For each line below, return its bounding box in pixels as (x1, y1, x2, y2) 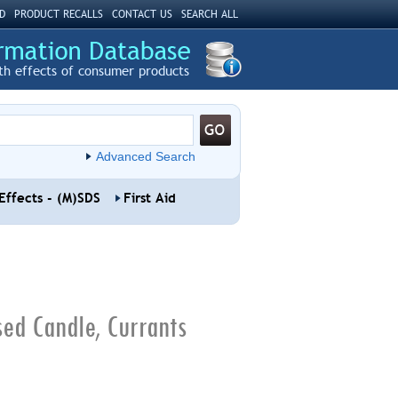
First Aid (123, 190, 176, 206)
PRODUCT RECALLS (13, 8, 103, 20)
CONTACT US (111, 8, 172, 20)
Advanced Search (95, 149, 195, 163)
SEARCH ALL (180, 8, 238, 20)
